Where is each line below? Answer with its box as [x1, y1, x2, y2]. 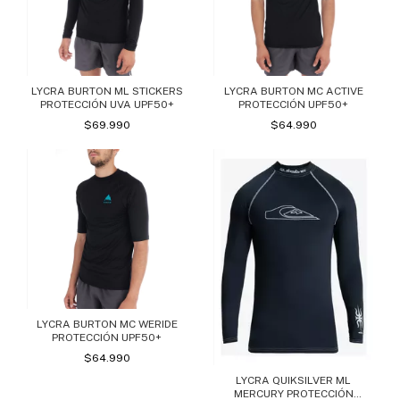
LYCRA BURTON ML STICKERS [30, 85, 183, 98]
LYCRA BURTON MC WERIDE [36, 318, 178, 331]
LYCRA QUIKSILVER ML [236, 373, 351, 387]
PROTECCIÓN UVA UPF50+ [39, 98, 174, 112]
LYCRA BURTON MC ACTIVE [223, 85, 363, 98]
